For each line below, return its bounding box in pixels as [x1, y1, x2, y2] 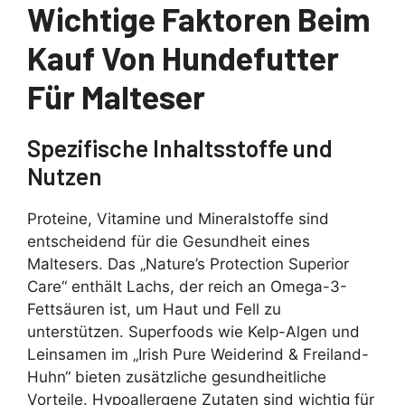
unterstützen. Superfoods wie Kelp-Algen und [27, 323, 360, 342]
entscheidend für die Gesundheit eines [27, 232, 310, 251]
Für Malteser [27, 77, 205, 117]
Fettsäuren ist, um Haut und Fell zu [27, 300, 281, 319]
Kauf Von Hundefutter [27, 38, 339, 78]
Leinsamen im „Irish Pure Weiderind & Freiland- [27, 345, 369, 364]
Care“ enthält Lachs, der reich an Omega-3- [27, 278, 347, 297]
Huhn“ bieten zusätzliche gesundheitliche [27, 368, 326, 387]
